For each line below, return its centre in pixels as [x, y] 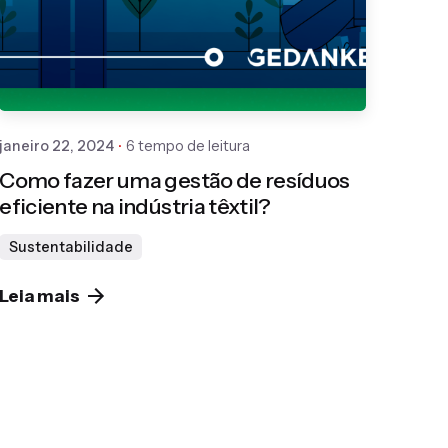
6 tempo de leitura [188, 145]
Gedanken [203, 13]
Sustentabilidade [70, 247]
